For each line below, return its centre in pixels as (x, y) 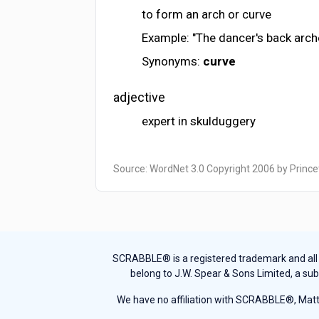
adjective (140, 98)
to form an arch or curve (207, 15)
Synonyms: (173, 62)
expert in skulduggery (199, 121)
